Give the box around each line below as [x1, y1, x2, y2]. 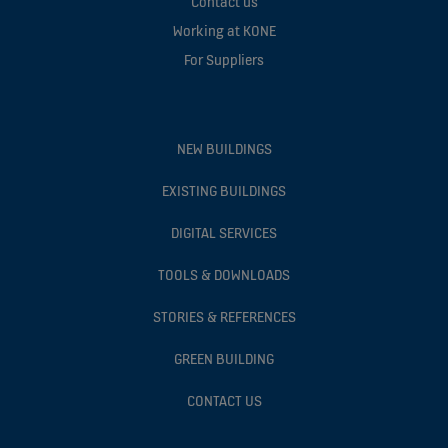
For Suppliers [184, 49, 264, 69]
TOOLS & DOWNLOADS [158, 264, 290, 284]
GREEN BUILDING [174, 348, 274, 368]
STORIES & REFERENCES [152, 306, 296, 326]
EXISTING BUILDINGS [162, 180, 286, 200]
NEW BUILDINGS [176, 138, 272, 158]
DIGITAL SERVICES [171, 222, 277, 242]
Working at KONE [172, 20, 276, 40]
